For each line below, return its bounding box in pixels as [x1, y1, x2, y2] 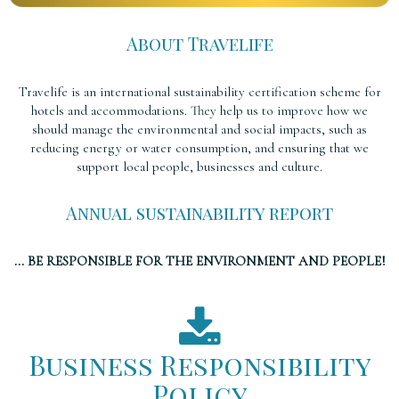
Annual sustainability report [66, 200, 333, 225]
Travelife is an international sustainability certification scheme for [18, 84, 381, 101]
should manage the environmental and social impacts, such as [32, 121, 367, 138]
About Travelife [126, 31, 273, 56]
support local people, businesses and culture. [77, 159, 322, 175]
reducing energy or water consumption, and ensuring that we [30, 140, 369, 157]
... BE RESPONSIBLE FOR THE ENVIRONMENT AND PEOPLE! [13, 253, 386, 270]
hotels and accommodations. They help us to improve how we [31, 102, 368, 119]
